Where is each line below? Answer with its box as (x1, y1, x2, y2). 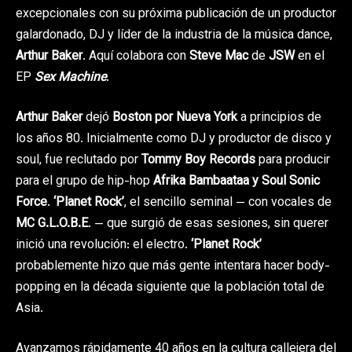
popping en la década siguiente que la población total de (16, 277, 324, 298)
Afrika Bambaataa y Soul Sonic (153, 171, 320, 192)
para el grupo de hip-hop (16, 171, 153, 192)
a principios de (237, 108, 321, 128)
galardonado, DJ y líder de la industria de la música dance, (16, 25, 332, 46)
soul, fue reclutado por (16, 150, 141, 170)
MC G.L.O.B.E (16, 214, 88, 234)
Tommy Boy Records (141, 150, 255, 170)
